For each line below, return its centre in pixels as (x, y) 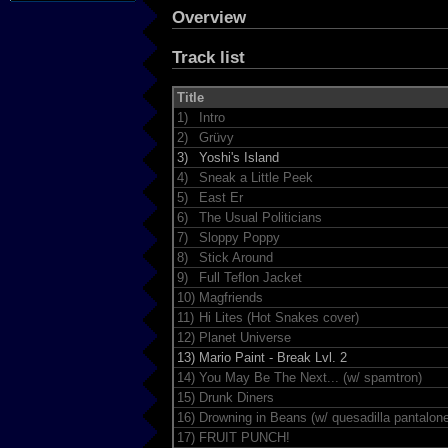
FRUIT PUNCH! (244, 437)
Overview (209, 17)
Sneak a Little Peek (255, 177)
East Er (220, 197)
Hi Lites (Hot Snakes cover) (278, 317)
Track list (208, 56)
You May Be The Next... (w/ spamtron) (310, 377)
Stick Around (235, 257)
